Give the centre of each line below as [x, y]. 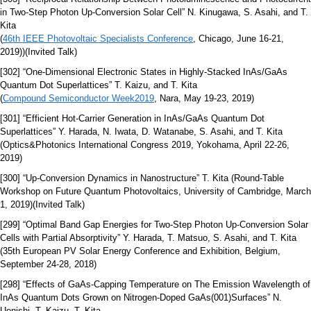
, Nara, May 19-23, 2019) [204, 99]
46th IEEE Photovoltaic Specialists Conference [98, 39]
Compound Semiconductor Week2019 [78, 99]
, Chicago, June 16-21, [238, 39]
